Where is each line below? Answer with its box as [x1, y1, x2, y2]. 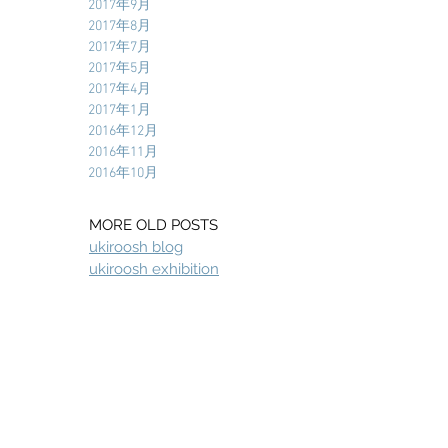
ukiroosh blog [89, 238, 183, 256]
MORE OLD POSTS [89, 216, 218, 234]
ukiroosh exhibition [89, 260, 219, 278]
